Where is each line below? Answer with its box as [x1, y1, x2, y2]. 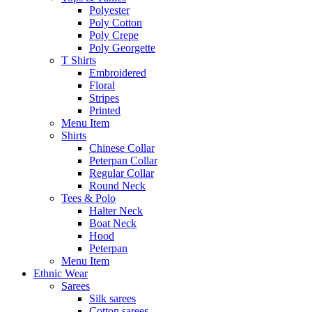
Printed [89, 104, 120, 117]
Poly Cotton [89, 17, 142, 29]
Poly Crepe [89, 29, 139, 42]
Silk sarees [89, 292, 136, 305]
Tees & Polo [61, 192, 116, 205]
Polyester [89, 4, 130, 17]
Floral [89, 79, 115, 92]
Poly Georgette [89, 42, 155, 54]
